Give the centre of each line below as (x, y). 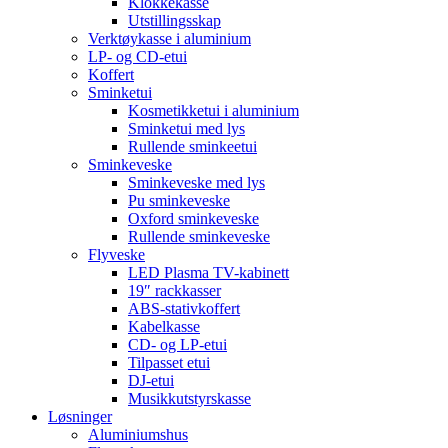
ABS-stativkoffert (184, 308)
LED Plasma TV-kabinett (208, 272)
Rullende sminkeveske (199, 236)
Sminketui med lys (186, 128)
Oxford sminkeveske (193, 218)
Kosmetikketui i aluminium (213, 110)
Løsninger (80, 416)
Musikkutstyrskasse (189, 398)
